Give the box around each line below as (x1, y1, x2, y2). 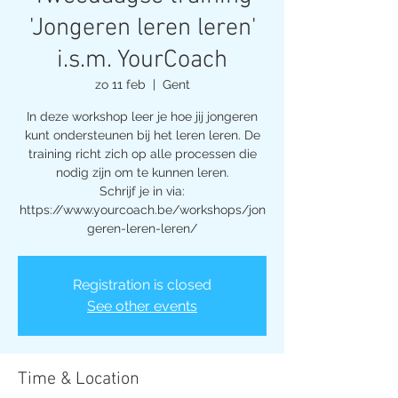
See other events (87, 297, 197, 314)
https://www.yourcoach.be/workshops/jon (19, 202, 266, 217)
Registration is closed (73, 275, 211, 293)
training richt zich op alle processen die (28, 146, 257, 161)
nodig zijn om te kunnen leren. (55, 164, 229, 179)
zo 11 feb (94, 76, 146, 92)
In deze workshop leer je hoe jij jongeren (27, 108, 258, 123)
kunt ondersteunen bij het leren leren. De (24, 127, 260, 142)
